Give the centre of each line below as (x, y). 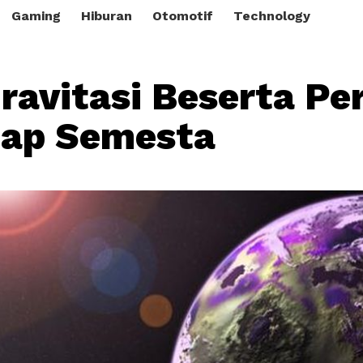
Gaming (36, 16)
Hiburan (107, 16)
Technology (272, 16)
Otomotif (183, 16)
